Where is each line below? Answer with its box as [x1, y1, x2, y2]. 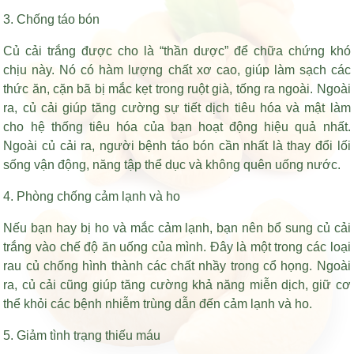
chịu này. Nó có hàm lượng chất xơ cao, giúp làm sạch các [3, 62, 351, 77]
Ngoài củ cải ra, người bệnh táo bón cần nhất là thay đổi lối [3, 138, 351, 153]
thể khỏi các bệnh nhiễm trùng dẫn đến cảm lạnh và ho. [3, 296, 313, 311]
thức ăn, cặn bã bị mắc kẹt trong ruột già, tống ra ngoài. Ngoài [3, 81, 351, 96]
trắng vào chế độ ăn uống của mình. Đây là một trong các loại [3, 239, 351, 254]
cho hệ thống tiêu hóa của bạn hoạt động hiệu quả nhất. [3, 119, 351, 134]
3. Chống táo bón [3, 12, 100, 26]
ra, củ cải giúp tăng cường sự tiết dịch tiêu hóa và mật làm [3, 100, 351, 115]
